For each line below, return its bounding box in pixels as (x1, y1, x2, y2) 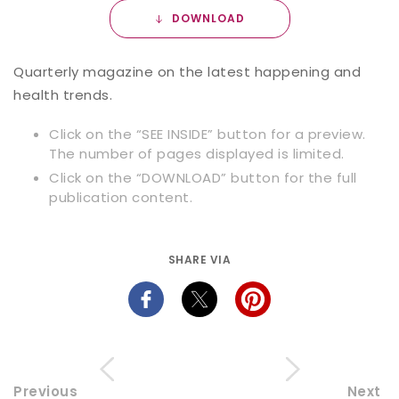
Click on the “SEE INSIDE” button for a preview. (49, 124, 366, 143)
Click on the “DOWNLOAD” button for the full (49, 167, 357, 187)
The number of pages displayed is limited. (49, 143, 345, 163)
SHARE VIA (167, 251, 232, 267)
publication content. (49, 187, 192, 207)
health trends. (13, 85, 112, 104)
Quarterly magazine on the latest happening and (13, 61, 361, 81)
